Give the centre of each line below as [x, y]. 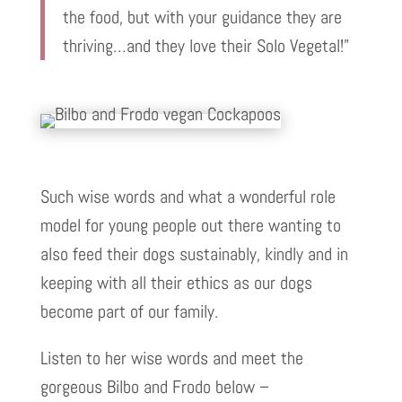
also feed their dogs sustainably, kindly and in [194, 253]
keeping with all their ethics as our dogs [176, 282]
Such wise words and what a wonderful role [188, 196]
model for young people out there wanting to [190, 225]
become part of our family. [129, 311]
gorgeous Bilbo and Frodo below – [154, 386]
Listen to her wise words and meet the [171, 358]
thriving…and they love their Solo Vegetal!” [205, 45]
